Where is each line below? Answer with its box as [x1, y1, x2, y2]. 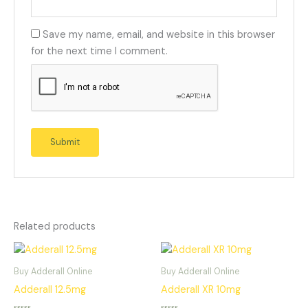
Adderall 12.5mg [14, 283, 86, 296]
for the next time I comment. [31, 45, 168, 58]
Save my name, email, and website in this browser [43, 28, 276, 42]
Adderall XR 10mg [161, 283, 241, 296]
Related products [14, 219, 96, 233]
